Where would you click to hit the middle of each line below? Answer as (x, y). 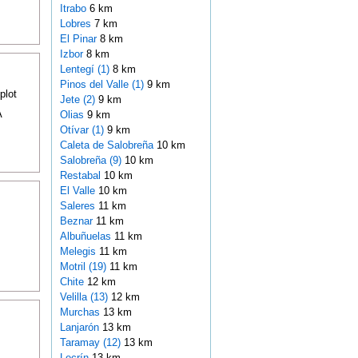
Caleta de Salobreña (108, 145)
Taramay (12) (90, 343)
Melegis (79, 252)
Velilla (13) (84, 297)
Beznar (78, 221)
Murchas (81, 312)
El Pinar (80, 39)
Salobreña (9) (90, 161)
